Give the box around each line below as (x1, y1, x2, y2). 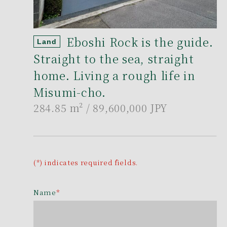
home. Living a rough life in (33, 67, 196, 83)
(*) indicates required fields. (33, 157, 138, 167)
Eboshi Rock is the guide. (66, 33, 213, 50)
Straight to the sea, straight (33, 50, 194, 66)
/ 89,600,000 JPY (86, 100, 168, 115)
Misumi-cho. (33, 84, 106, 100)
